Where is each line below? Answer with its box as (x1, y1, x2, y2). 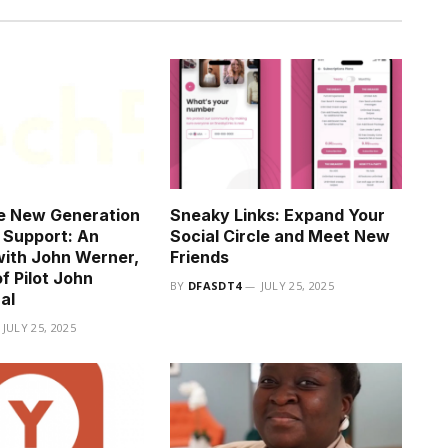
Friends (170, 247, 229, 268)
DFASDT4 (188, 278, 242, 294)
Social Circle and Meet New (170, 226, 390, 247)
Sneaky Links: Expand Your (170, 205, 385, 226)
